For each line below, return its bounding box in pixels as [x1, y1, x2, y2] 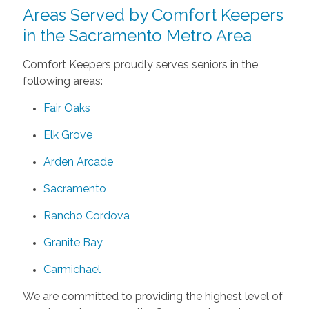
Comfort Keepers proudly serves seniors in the [22, 57, 258, 71]
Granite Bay [43, 235, 103, 249]
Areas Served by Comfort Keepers [22, 4, 283, 25]
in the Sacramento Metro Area [22, 25, 252, 46]
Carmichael [43, 262, 101, 276]
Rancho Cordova [43, 208, 130, 222]
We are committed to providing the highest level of [22, 289, 283, 303]
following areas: [22, 74, 103, 88]
